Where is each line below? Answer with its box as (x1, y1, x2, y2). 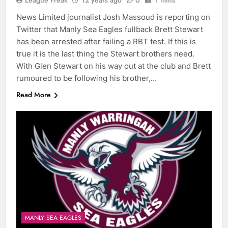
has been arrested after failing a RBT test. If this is (16, 37, 196, 47)
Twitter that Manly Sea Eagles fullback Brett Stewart (16, 24, 203, 35)
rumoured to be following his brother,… (16, 73, 157, 83)
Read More (16, 90, 51, 100)
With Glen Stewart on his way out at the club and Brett (16, 61, 211, 71)
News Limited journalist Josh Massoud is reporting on (16, 12, 210, 22)
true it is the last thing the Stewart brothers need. (16, 49, 194, 59)
